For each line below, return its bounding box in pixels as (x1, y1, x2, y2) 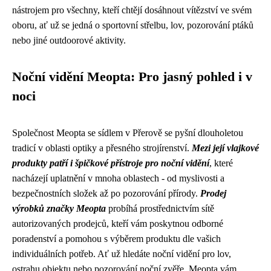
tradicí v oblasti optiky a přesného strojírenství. (12, 142, 192, 153)
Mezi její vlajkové (192, 142, 259, 153)
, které (209, 157, 233, 168)
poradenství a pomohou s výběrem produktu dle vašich (12, 233, 221, 244)
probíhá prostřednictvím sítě (106, 203, 214, 214)
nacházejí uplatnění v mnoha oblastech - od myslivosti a (12, 172, 224, 183)
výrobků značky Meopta (12, 203, 106, 214)
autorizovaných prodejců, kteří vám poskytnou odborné (12, 218, 223, 229)
